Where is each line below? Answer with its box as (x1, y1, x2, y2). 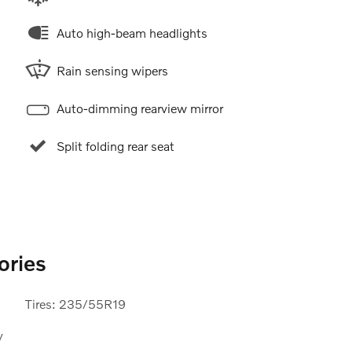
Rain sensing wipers (56, 62, 168, 78)
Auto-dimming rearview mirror (56, 100, 223, 115)
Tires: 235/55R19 (24, 295, 126, 311)
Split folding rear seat (56, 137, 174, 153)
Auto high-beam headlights (56, 24, 207, 40)
